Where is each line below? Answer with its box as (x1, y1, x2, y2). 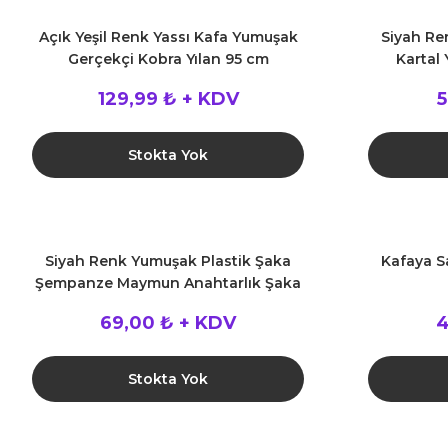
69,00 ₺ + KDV (100, 312, 236, 334)
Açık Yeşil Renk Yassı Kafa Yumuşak (38, 28, 298, 46)
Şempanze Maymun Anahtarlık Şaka (35, 274, 301, 292)
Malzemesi (129, 296, 207, 314)
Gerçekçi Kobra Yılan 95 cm (67, 50, 269, 68)
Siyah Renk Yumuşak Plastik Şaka (45, 252, 291, 270)
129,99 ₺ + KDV (97, 88, 239, 110)
